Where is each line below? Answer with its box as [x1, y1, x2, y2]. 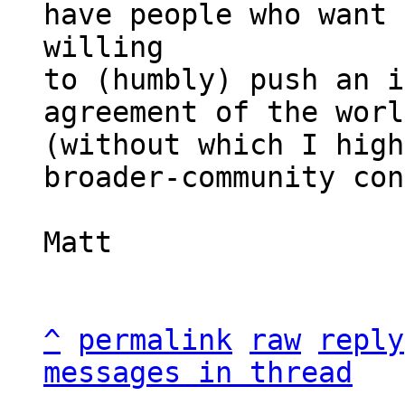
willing [43, 31, 181, 63]
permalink [78, 324, 232, 356]
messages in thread [43, 356, 353, 389]
